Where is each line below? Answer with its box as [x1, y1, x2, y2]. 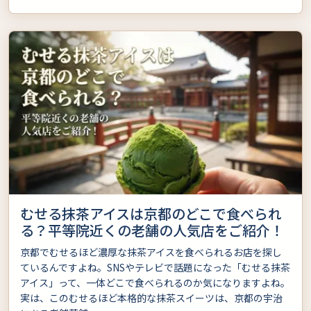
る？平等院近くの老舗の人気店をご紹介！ [20, 220, 284, 241]
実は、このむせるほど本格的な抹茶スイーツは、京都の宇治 [20, 291, 283, 305]
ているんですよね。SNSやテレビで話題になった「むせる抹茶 [20, 260, 290, 275]
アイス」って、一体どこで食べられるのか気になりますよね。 [20, 276, 290, 290]
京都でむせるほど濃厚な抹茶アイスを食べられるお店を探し [20, 245, 282, 260]
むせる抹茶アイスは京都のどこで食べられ [20, 203, 282, 224]
